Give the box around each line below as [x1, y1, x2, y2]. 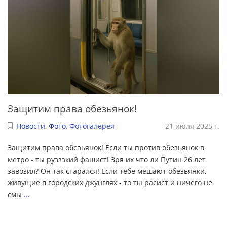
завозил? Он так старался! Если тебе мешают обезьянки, [8, 166, 206, 176]
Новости [16, 121, 45, 131]
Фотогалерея [69, 121, 115, 131]
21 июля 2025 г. [165, 121, 219, 131]
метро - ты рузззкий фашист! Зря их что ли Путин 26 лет [8, 155, 206, 165]
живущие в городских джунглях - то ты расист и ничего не [8, 178, 212, 188]
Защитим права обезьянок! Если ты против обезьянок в [8, 143, 204, 153]
